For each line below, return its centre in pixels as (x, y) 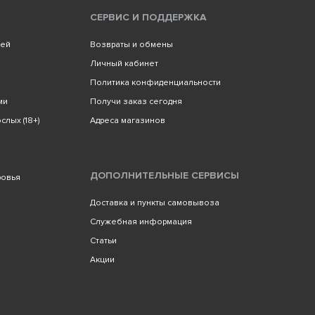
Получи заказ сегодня (136, 102)
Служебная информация (141, 222)
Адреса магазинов (127, 121)
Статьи (103, 241)
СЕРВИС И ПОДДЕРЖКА (148, 17)
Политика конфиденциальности (155, 83)
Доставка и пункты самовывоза (154, 203)
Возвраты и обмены (131, 45)
